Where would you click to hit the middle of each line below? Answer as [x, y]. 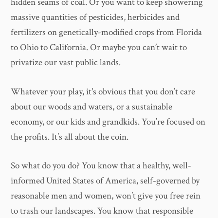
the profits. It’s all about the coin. [70, 137]
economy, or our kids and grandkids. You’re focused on [108, 122]
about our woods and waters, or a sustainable [92, 107]
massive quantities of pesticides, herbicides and [95, 18]
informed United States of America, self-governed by [105, 181]
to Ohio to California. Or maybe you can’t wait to [99, 48]
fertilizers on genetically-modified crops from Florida [107, 33]
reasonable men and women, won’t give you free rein [106, 196]
